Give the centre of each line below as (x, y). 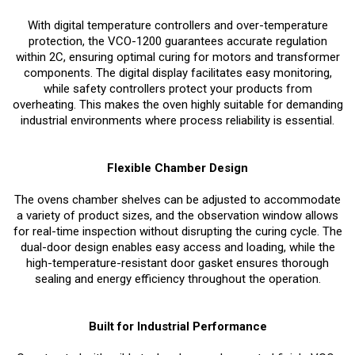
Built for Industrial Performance (177, 326)
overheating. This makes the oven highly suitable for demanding (177, 104)
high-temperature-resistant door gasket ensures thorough (177, 263)
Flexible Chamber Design (177, 168)
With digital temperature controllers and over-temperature (177, 25)
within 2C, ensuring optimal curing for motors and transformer (177, 57)
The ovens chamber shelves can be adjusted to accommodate (177, 199)
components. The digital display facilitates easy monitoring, (177, 73)
